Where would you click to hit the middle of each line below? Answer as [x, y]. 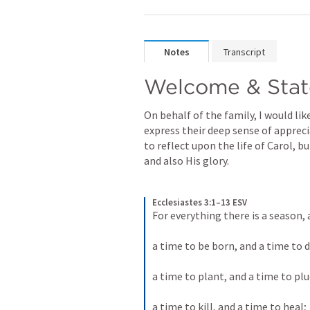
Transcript [244, 52]
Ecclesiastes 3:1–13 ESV [200, 202]
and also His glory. [186, 161]
